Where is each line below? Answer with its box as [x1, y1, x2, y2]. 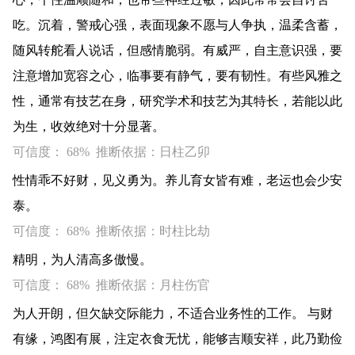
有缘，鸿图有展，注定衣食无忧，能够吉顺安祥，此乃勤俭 [13, 332, 342, 345]
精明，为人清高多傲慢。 [13, 253, 152, 266]
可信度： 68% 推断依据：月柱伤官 [13, 278, 210, 292]
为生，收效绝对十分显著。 [13, 120, 165, 133]
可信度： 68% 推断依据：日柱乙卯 [13, 145, 210, 158]
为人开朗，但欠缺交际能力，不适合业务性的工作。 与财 [13, 307, 333, 320]
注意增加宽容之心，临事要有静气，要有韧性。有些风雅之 [13, 69, 342, 82]
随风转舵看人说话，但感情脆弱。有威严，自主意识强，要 [13, 44, 342, 57]
